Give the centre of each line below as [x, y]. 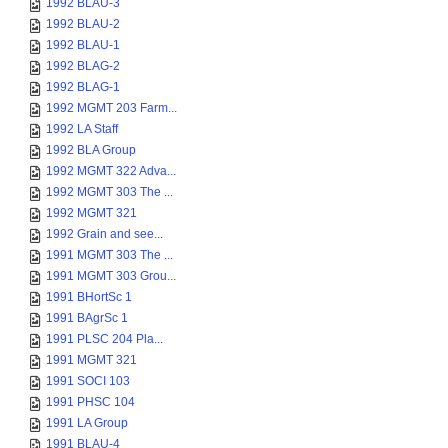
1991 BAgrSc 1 [87, 318]
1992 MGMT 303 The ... [109, 192]
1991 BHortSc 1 [89, 297]
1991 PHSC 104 [90, 402]
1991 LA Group [87, 423]
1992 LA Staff [82, 129]
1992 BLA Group [91, 150]
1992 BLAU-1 [83, 45]
